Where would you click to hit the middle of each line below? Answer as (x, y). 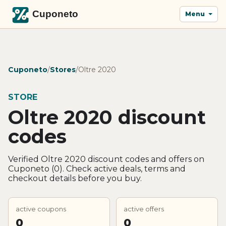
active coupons (41, 209)
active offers (144, 209)
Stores (63, 69)
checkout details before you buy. (75, 178)
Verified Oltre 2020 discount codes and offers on (106, 159)
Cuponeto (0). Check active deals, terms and (97, 168)
